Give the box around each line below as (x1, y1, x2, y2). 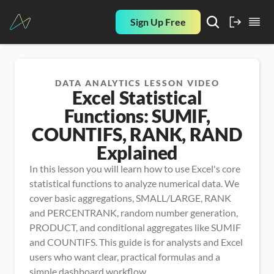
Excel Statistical (72, 86, 202, 108)
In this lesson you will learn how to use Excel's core (29, 163, 240, 174)
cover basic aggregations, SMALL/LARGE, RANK (29, 192, 231, 204)
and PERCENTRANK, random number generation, (29, 207, 238, 218)
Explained (96, 141, 178, 163)
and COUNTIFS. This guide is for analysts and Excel (29, 236, 243, 248)
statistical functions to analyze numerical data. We (29, 177, 239, 189)
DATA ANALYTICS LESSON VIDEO (54, 78, 220, 88)
